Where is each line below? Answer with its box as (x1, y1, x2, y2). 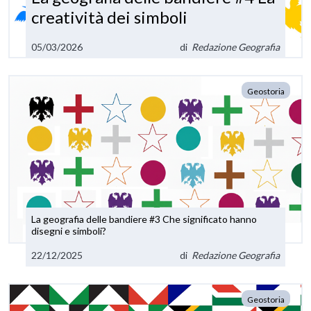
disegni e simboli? (31, 224, 107, 237)
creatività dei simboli (31, 7, 188, 28)
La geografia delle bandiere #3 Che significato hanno (31, 212, 258, 225)
